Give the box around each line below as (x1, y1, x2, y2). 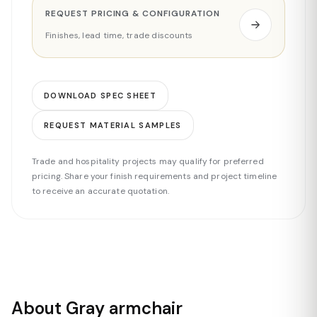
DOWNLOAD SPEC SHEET (44, 91, 157, 100)
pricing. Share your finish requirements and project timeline (32, 171, 277, 182)
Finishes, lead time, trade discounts (45, 30, 193, 41)
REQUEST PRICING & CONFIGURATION (45, 8, 220, 19)
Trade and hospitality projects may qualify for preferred (32, 156, 264, 167)
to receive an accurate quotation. (32, 185, 169, 197)
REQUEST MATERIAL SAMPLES (44, 120, 182, 130)
